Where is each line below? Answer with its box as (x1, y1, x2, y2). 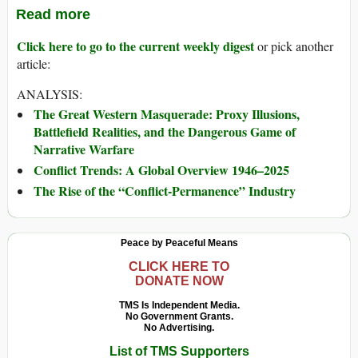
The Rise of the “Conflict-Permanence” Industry (34, 181, 296, 201)
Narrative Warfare (34, 140, 134, 159)
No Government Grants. (125, 311, 233, 323)
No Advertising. (144, 322, 214, 334)
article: (17, 55, 50, 73)
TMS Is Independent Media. (118, 300, 240, 312)
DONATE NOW (134, 274, 224, 288)
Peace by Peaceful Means (120, 237, 238, 249)
